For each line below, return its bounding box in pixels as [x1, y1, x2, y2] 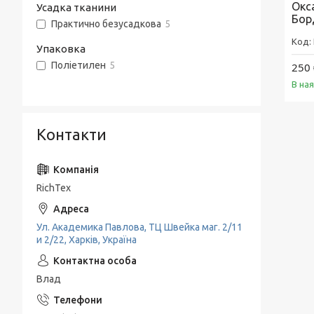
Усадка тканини [36, 1, 116, 13]
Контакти [36, 125, 107, 143]
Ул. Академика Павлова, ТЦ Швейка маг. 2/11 [36, 221, 243, 233]
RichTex [36, 182, 71, 193]
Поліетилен [51, 60, 106, 71]
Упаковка [36, 43, 86, 55]
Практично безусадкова [51, 18, 161, 30]
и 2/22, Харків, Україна [36, 234, 137, 245]
